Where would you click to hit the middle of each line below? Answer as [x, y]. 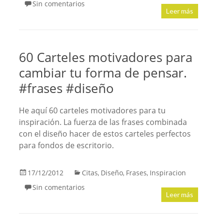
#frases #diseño [66, 88]
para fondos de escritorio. [68, 146]
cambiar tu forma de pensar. [103, 73]
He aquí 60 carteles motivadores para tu [92, 111]
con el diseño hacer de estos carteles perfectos [105, 134]
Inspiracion [168, 173]
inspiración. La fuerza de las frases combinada [103, 122]
